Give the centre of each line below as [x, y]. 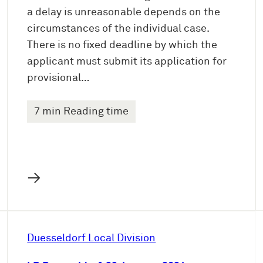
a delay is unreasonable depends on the [124, 13]
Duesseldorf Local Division [92, 239]
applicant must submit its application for [127, 62]
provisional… [58, 78]
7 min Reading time [82, 112]
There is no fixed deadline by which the [122, 45]
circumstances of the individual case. [118, 29]
